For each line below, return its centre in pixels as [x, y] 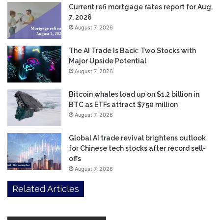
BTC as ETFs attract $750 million [123, 105]
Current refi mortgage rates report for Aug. [141, 7]
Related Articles [46, 189]
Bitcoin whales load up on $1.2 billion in [134, 95]
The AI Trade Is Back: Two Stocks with [132, 51]
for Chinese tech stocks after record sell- [137, 149]
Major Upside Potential [108, 61]
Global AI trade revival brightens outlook [137, 138]
